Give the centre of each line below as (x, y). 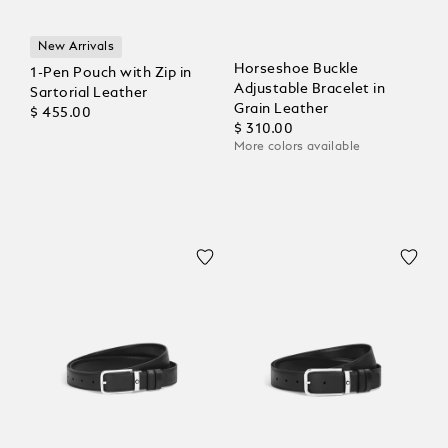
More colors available (297, 147)
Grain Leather (281, 109)
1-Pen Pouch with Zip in (111, 73)
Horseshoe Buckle (296, 69)
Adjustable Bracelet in (309, 89)
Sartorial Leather (89, 93)
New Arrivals (76, 47)
